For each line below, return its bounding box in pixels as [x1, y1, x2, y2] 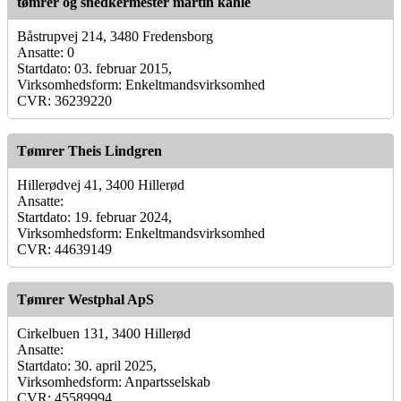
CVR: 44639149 [17, 241, 112, 257]
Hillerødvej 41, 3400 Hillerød [17, 176, 184, 192]
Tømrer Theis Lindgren [17, 142, 162, 158]
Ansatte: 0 [17, 44, 74, 60]
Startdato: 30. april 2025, [17, 357, 157, 373]
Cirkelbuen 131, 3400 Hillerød [17, 325, 191, 341]
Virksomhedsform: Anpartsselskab [17, 373, 210, 389]
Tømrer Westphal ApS [17, 291, 154, 307]
